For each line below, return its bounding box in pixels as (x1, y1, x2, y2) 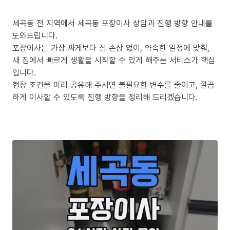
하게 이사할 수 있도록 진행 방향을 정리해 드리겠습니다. (12, 91, 198, 103)
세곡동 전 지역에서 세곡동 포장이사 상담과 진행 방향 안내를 (12, 17, 213, 29)
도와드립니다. (12, 29, 57, 41)
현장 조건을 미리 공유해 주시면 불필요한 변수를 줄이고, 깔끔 (12, 79, 215, 90)
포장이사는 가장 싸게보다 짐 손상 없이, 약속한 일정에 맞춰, (12, 42, 209, 53)
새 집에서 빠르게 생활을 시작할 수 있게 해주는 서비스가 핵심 (12, 54, 215, 66)
